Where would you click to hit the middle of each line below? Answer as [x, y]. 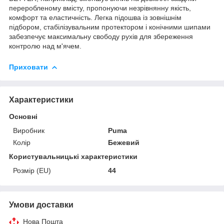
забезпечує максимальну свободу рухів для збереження [101, 36]
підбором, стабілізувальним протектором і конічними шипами [110, 27]
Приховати [28, 67]
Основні [23, 116]
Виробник [29, 130]
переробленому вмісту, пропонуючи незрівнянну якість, [100, 8]
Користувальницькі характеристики [73, 156]
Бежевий [124, 142]
